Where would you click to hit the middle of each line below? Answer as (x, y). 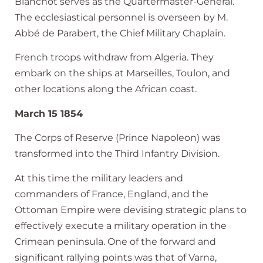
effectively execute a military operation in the (121, 225)
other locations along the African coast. (106, 89)
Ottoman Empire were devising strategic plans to (131, 210)
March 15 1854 (49, 113)
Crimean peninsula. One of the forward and (115, 241)
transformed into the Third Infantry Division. (117, 154)
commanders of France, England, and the (112, 194)
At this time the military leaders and (99, 178)
